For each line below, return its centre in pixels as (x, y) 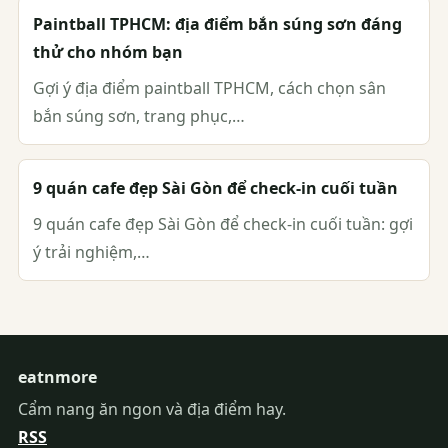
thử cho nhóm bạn (108, 52)
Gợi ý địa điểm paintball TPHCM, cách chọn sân (209, 88)
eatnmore (57, 377)
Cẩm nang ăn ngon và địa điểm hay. (152, 409)
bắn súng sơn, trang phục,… (139, 116)
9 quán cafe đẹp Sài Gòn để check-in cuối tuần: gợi (223, 224)
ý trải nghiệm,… (91, 252)
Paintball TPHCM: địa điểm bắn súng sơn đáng (217, 24)
